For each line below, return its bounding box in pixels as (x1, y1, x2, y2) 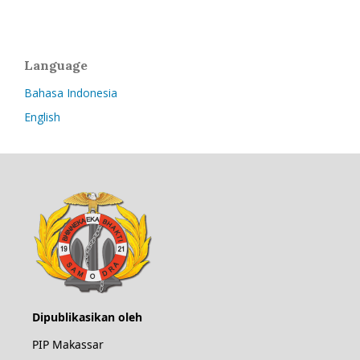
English (24, 109, 60, 125)
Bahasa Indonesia (24, 85, 117, 100)
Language (24, 57, 88, 73)
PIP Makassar (32, 337, 104, 352)
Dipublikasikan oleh (32, 309, 142, 325)
